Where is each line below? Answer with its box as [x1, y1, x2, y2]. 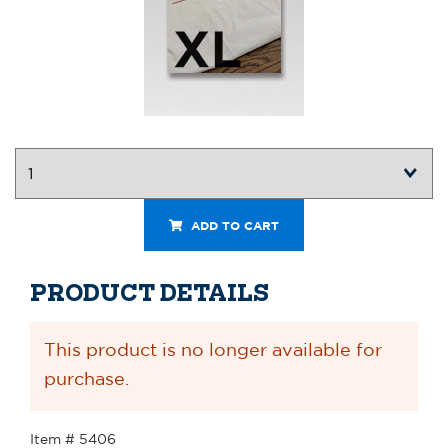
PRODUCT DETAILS [30, 279, 269, 306]
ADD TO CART [187, 217, 279, 233]
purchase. [43, 368, 129, 389]
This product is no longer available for [43, 339, 382, 360]
